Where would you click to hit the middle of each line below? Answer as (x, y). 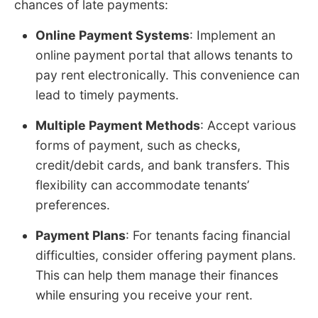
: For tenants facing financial (208, 235)
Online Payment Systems (113, 35)
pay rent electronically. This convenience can (168, 75)
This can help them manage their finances (157, 275)
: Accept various (248, 125)
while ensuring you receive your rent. (144, 295)
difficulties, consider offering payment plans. (166, 255)
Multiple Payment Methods (118, 125)
